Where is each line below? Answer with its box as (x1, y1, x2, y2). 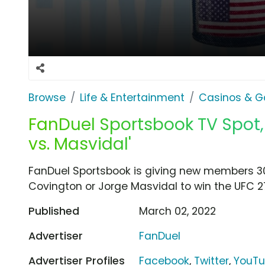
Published (28, 203, 79, 218)
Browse (28, 90, 66, 105)
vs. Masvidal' (28, 132, 131, 156)
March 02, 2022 (139, 203, 216, 218)
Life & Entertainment (80, 90, 185, 105)
